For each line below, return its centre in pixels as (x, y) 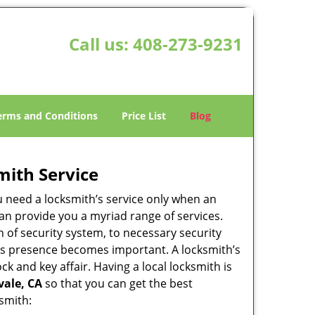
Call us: (101, 44)
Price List (144, 116)
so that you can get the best (117, 283)
